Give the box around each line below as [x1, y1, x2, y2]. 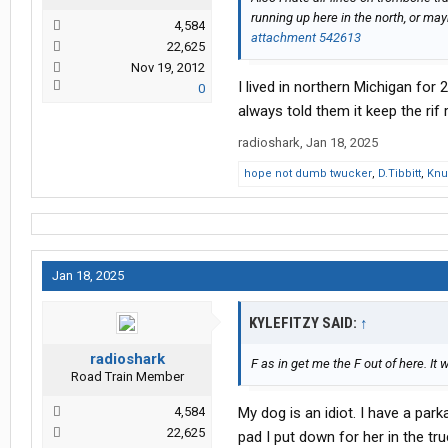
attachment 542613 [251, 30, 361, 46]
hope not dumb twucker [244, 167, 372, 181]
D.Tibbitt [378, 167, 421, 181]
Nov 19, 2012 [131, 60, 205, 76]
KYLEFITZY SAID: [249, 314, 360, 333]
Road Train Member [70, 369, 184, 385]
